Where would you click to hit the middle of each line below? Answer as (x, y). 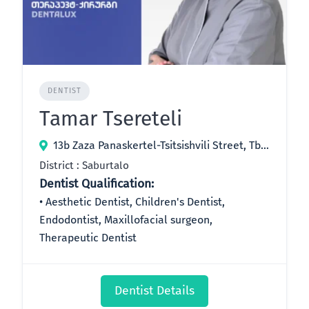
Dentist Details (154, 291)
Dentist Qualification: (97, 184)
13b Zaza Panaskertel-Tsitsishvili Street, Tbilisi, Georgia (265, 146)
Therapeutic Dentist (88, 238)
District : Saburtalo (84, 166)
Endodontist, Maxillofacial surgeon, (126, 220)
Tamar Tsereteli (111, 119)
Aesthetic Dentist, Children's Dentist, (135, 202)
